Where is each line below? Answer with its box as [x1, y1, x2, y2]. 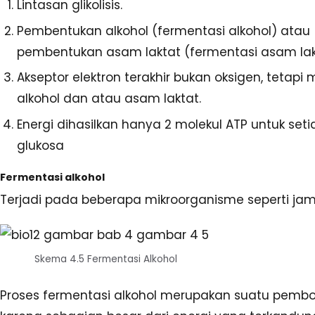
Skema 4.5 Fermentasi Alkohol [34, 252, 177, 266]
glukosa [16, 137, 64, 155]
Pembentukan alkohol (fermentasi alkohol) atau [16, 22, 310, 39]
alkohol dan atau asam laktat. [16, 90, 201, 108]
